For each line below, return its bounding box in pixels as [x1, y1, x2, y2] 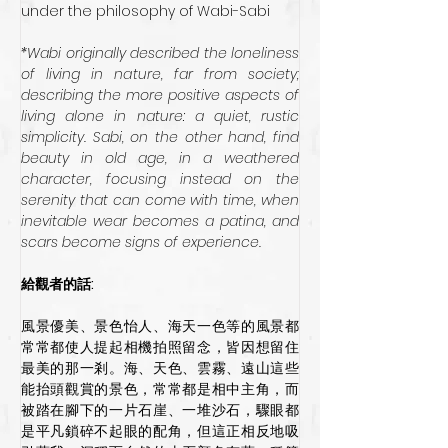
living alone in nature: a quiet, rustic [21, 105, 299, 126]
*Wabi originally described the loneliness [21, 42, 299, 63]
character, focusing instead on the [21, 168, 299, 189]
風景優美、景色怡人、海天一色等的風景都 [21, 315, 299, 336]
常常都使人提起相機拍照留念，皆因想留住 [21, 336, 299, 357]
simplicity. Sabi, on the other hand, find [21, 126, 299, 147]
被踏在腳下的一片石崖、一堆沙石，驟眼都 [21, 399, 299, 420]
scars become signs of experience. [21, 231, 261, 252]
